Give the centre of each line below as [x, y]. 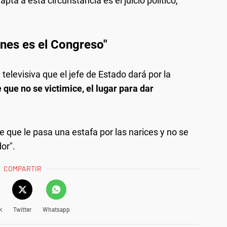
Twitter [22, 209]
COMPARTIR [23, 168]
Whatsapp [56, 209]
